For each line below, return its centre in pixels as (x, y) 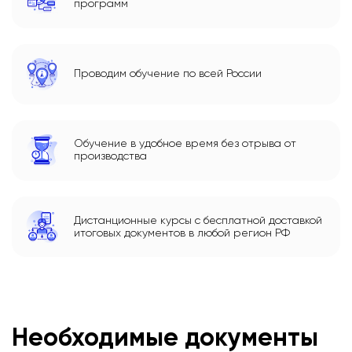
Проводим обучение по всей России (168, 74)
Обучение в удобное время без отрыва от (185, 144)
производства (111, 157)
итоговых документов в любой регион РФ (182, 233)
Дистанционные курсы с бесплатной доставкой (198, 220)
